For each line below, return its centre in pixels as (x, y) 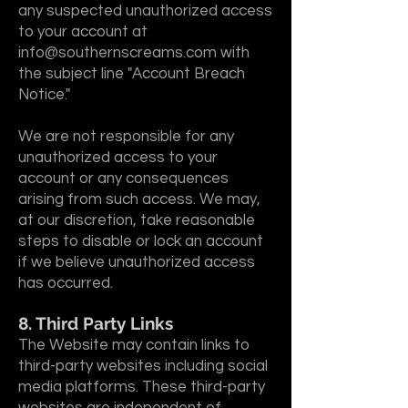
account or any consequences (123, 178)
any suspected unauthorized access (145, 11)
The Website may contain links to (134, 345)
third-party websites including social (143, 366)
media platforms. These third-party (142, 387)
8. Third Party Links (96, 323)
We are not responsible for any (126, 137)
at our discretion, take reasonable (137, 220)
